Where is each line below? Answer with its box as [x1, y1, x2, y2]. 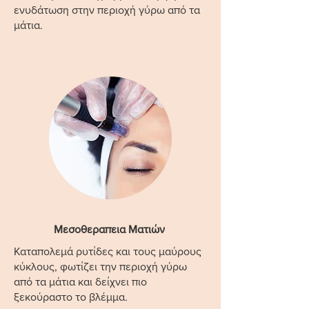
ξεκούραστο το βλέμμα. [14, 291, 128, 303]
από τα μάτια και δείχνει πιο [14, 276, 147, 288]
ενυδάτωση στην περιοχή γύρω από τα [14, 4, 200, 16]
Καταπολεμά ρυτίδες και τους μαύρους [14, 246, 201, 257]
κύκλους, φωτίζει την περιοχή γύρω [14, 261, 187, 272]
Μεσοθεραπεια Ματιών [53, 223, 168, 235]
